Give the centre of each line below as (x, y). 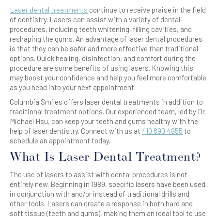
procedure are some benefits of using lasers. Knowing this (101, 68)
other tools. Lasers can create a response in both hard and (101, 203)
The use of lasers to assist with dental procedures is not (99, 174)
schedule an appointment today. (60, 140)
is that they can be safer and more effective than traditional (104, 48)
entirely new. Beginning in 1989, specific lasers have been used (108, 184)
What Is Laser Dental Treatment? (105, 157)
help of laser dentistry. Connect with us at (76, 131)
